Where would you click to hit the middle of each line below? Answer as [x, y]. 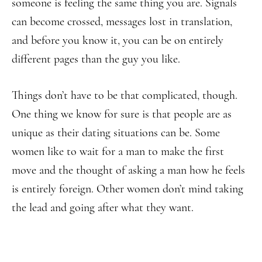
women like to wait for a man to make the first [118, 151]
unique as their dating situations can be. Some [116, 133]
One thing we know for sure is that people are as [122, 114]
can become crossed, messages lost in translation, [122, 22]
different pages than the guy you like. [96, 59]
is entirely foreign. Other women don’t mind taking [127, 189]
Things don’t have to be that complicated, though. [125, 95]
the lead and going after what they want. [103, 208]
